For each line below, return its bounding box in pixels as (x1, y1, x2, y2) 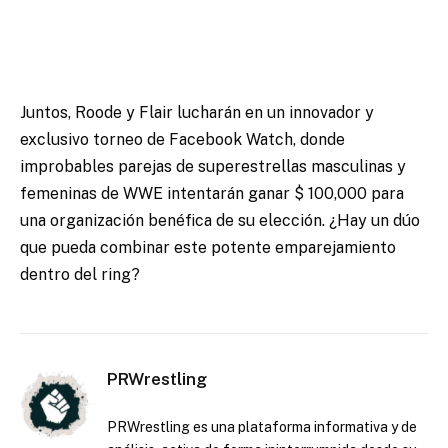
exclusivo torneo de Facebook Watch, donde (20, 129, 345, 149)
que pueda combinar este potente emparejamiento (20, 237, 396, 257)
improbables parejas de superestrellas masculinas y (20, 156, 406, 176)
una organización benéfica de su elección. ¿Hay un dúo (20, 210, 420, 230)
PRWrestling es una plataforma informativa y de (107, 418, 417, 435)
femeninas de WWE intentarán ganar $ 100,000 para (20, 183, 404, 203)
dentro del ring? (20, 264, 140, 284)
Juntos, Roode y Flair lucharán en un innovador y (20, 102, 374, 122)
